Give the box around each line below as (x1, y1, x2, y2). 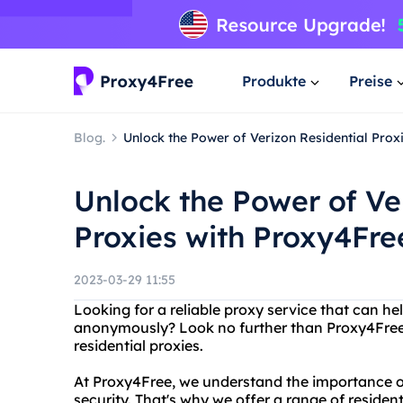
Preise (349, 71, 392, 90)
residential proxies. (74, 336, 203, 354)
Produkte (242, 71, 306, 90)
